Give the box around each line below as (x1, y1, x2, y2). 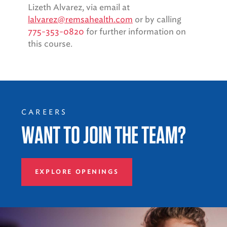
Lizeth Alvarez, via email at (28, 3, 130, 12)
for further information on (84, 27, 186, 36)
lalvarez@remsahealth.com (28, 15, 133, 24)
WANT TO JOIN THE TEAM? (21, 120, 186, 149)
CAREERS (21, 107, 68, 117)
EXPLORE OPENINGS (34, 168, 119, 175)
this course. (28, 39, 72, 49)
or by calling (133, 15, 183, 24)
